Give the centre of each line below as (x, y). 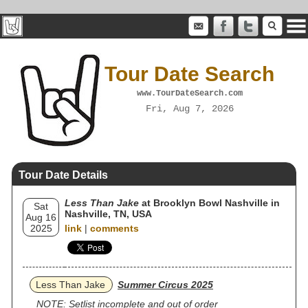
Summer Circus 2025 (165, 285)
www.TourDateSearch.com (189, 93)
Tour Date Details (63, 175)
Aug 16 (41, 217)
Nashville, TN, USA (108, 214)
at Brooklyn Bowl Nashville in (209, 203)
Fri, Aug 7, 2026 (189, 108)
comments (114, 228)
